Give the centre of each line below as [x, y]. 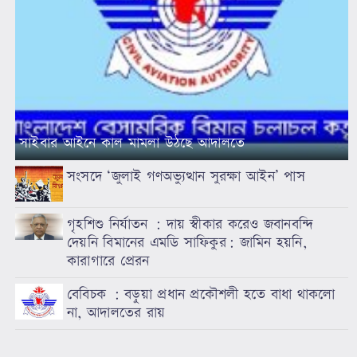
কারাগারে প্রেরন [108, 261]
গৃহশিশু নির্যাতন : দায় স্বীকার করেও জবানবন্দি [190, 224]
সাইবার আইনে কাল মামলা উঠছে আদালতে [132, 143]
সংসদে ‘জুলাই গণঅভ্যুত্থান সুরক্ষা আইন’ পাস [186, 176]
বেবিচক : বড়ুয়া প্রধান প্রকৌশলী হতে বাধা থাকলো [201, 294]
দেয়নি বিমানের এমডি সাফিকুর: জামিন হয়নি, [187, 242]
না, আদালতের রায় [116, 312]
